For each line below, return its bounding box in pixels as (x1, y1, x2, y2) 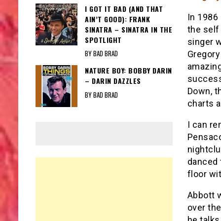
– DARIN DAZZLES (85, 75, 141, 86)
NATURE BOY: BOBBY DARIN (85, 65, 172, 76)
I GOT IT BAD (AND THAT (85, 3, 163, 14)
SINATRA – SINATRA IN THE (85, 24, 172, 35)
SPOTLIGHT (85, 34, 122, 45)
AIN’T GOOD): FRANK (85, 13, 150, 24)
